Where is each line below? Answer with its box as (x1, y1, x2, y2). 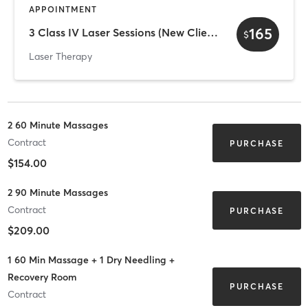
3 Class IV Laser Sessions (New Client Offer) (207, 25, 218, 39)
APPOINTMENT (29, 4, 97, 15)
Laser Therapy (29, 50, 92, 63)
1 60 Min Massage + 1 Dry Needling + (7, 253, 175, 266)
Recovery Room (7, 270, 77, 283)
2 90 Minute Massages (7, 186, 108, 199)
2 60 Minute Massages (7, 118, 108, 131)
